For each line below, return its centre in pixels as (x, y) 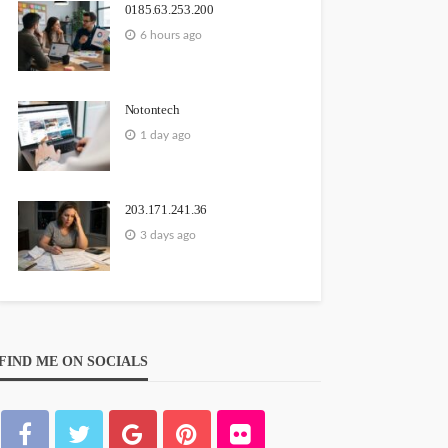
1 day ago (165, 134)
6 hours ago (170, 34)
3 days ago (167, 234)
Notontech (152, 109)
